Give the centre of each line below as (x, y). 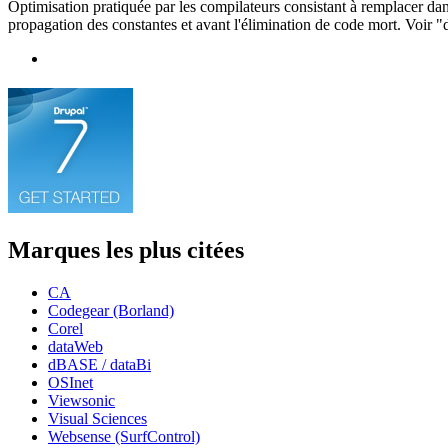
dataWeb (75, 347)
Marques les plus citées (126, 250)
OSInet (70, 383)
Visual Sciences (97, 419)
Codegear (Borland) (111, 311)
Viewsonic (81, 401)
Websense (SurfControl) (124, 437)
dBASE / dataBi (99, 365)
